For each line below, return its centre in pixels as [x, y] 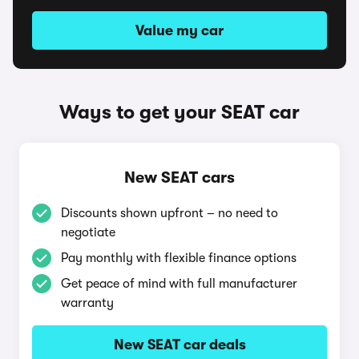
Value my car [179, 30]
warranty [87, 303]
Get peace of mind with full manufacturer [179, 284]
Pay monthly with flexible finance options [179, 258]
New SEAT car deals [179, 345]
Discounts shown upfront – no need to [169, 213]
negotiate [88, 232]
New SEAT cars [179, 177]
